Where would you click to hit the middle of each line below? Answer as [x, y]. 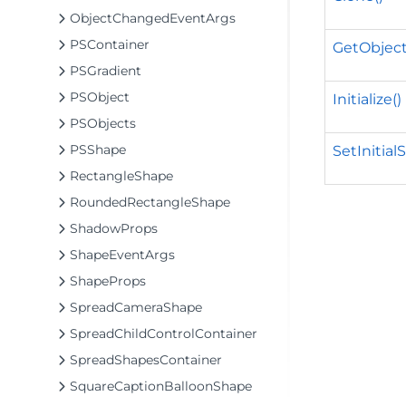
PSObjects [103, 123]
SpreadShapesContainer [146, 360]
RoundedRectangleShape [150, 202]
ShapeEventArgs [122, 255]
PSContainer [110, 44]
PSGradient [106, 71]
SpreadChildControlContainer [164, 333]
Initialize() [367, 99]
